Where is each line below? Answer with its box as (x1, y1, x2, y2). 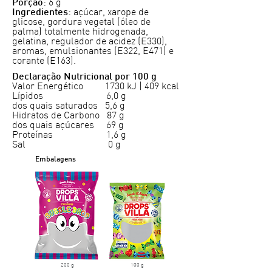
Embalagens (35, 155, 76, 163)
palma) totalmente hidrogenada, (12, 27, 148, 37)
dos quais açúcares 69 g (12, 120, 124, 131)
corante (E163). (12, 56, 76, 66)
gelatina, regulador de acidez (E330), (12, 36, 167, 47)
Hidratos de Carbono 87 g (12, 110, 124, 121)
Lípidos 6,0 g (12, 91, 126, 101)
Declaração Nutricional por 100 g (12, 72, 157, 82)
